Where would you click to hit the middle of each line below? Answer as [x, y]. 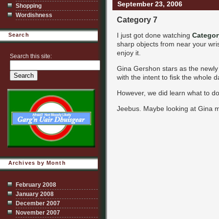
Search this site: [31, 56]
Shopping [29, 6]
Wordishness [34, 15]
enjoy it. [129, 53]
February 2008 [36, 185]
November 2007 [38, 213]
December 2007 [38, 203]
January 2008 [35, 194]
